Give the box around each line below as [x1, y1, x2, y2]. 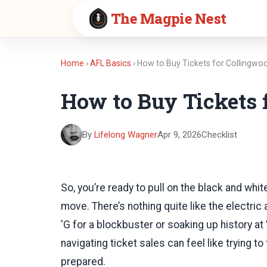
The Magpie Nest [111, 9, 226, 27]
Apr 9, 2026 [157, 129, 201, 140]
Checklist [201, 129, 237, 140]
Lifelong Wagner [94, 129, 157, 140]
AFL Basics [90, 58, 131, 68]
